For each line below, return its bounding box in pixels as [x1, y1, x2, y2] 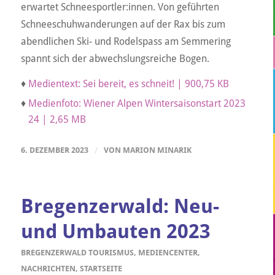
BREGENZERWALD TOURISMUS [20, 247, 134, 257]
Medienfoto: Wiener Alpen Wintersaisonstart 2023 [28, 97, 246, 109]
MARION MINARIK [122, 145, 192, 155]
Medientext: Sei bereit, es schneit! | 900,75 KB [28, 77, 229, 90]
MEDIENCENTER [137, 247, 198, 257]
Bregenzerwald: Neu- [20, 194, 219, 218]
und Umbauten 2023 [20, 219, 211, 243]
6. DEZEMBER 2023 [20, 145, 88, 155]
